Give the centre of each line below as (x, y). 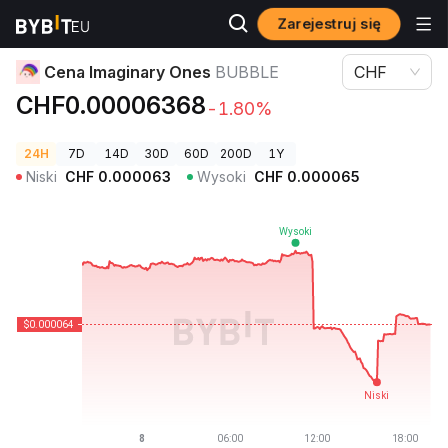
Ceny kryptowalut (68, 24)
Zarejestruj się (329, 23)
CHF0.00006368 (111, 105)
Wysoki (221, 176)
